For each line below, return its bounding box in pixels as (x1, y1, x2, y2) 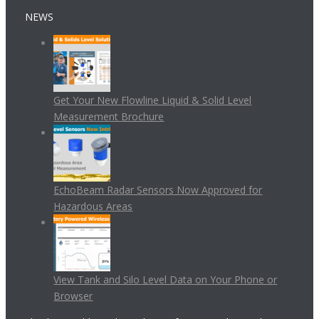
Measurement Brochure (53, 109, 164, 123)
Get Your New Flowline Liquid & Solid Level (53, 93, 252, 107)
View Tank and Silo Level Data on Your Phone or (53, 272, 278, 286)
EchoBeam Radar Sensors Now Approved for (53, 182, 263, 197)
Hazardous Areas (53, 199, 133, 213)
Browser (53, 288, 93, 303)
